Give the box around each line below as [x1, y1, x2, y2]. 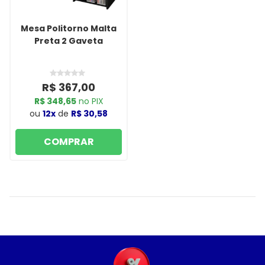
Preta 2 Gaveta [34, 35, 103, 47]
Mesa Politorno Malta [21, 22, 117, 34]
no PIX [76, 95, 104, 107]
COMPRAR [43, 135, 94, 148]
